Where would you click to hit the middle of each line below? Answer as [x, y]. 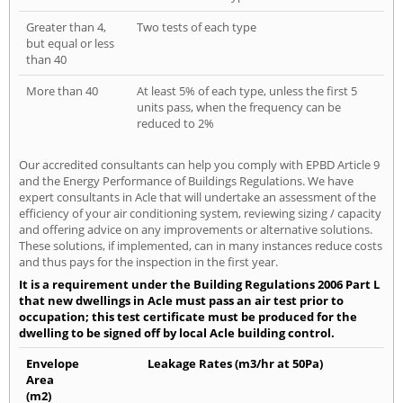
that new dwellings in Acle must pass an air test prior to [181, 301]
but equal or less [70, 44]
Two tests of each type [197, 27]
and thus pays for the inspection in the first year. [148, 262]
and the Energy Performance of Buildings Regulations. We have [186, 181]
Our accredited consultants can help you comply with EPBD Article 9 [199, 165]
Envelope [53, 364]
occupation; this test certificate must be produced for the [188, 317]
